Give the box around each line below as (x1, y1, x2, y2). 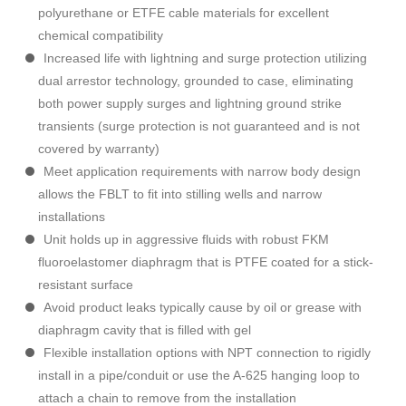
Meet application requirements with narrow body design (43, 164, 361, 179)
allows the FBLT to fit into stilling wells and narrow (38, 187, 322, 201)
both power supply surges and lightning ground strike (38, 96, 342, 111)
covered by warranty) (38, 141, 159, 156)
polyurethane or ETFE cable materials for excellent (38, 5, 329, 20)
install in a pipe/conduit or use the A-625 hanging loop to (38, 368, 360, 382)
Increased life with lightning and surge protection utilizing (43, 51, 367, 65)
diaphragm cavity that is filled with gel (38, 323, 251, 337)
